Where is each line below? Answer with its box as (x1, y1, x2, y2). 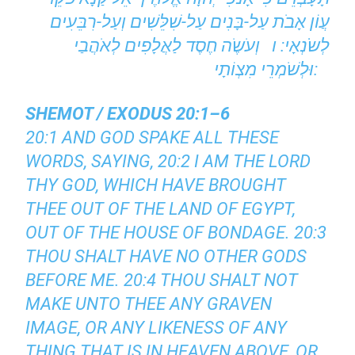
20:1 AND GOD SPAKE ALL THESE (25, 128, 280, 148)
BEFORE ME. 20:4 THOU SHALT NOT (25, 270, 299, 291)
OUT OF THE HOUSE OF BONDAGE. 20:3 (25, 223, 327, 243)
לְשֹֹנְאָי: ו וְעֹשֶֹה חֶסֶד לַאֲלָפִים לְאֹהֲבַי (73, 36, 330, 56)
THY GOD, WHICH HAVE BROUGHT (25, 175, 287, 196)
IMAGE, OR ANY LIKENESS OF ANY (25, 318, 288, 338)
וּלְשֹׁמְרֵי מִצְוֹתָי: (313, 59, 330, 80)
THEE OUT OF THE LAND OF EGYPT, (25, 199, 296, 219)
